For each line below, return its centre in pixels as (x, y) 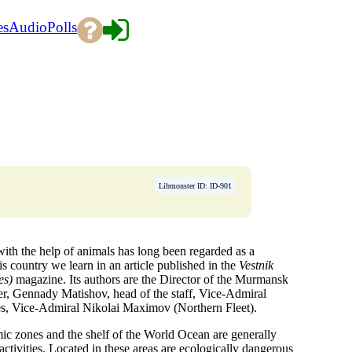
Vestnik (256, 265)
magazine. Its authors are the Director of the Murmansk (150, 279)
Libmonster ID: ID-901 (195, 185)
